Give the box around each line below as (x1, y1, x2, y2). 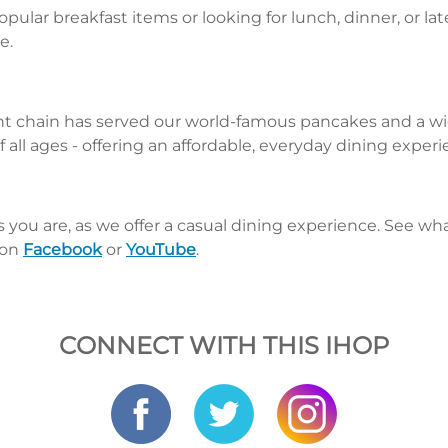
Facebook (23, 240, 102, 260)
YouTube (126, 240, 196, 260)
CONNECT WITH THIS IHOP (59, 331, 389, 361)
